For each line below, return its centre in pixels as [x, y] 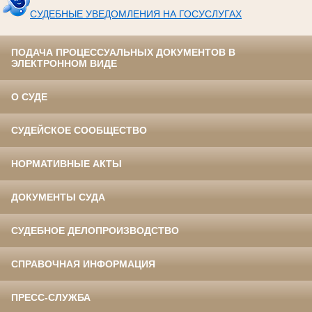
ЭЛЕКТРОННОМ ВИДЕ [64, 64]
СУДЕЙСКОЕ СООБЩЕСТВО [79, 131]
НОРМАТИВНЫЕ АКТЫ [67, 164]
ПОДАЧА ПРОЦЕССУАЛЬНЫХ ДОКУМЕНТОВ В [123, 53]
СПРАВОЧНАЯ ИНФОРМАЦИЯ [83, 264]
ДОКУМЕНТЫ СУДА [58, 197]
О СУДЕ [29, 97]
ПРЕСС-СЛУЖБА [51, 298]
